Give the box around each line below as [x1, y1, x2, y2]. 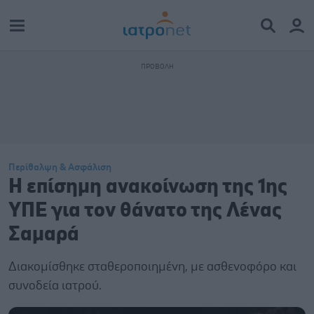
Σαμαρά [8, 224, 79, 245]
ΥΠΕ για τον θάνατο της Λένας [8, 200, 282, 221]
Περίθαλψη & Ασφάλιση [8, 163, 111, 172]
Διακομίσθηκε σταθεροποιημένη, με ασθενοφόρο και [8, 261, 296, 273]
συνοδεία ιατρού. [8, 280, 102, 292]
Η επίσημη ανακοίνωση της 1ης [8, 177, 287, 197]
